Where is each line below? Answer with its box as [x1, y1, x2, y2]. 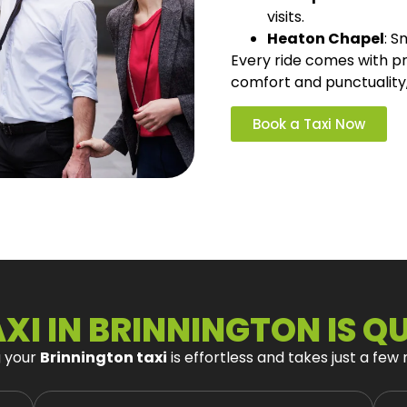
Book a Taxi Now [253, 114, 365, 134]
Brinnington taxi [40, 346, 167, 368]
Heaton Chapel [267, 27, 384, 49]
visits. [267, 5, 304, 27]
